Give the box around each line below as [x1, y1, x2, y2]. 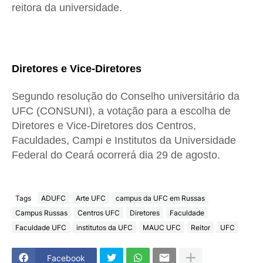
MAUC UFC [143, 222, 181, 232]
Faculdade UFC [15, 222, 66, 232]
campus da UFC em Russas [116, 193, 205, 203]
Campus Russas [15, 208, 68, 217]
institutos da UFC [76, 222, 133, 232]
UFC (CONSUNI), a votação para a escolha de [12, 105, 231, 117]
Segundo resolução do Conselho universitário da [12, 90, 240, 103]
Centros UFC [77, 208, 120, 217]
